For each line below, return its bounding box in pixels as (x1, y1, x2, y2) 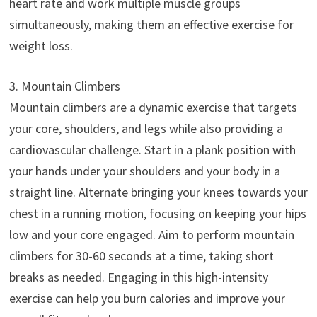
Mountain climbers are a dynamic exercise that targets (8, 99, 297, 116)
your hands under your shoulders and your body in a (8, 163, 280, 180)
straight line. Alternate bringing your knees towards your (8, 184, 308, 201)
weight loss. (8, 38, 73, 54)
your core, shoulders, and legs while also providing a (8, 120, 283, 137)
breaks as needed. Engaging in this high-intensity (8, 269, 268, 286)
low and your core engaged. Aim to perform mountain (8, 226, 294, 243)
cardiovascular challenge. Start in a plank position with (8, 142, 296, 158)
